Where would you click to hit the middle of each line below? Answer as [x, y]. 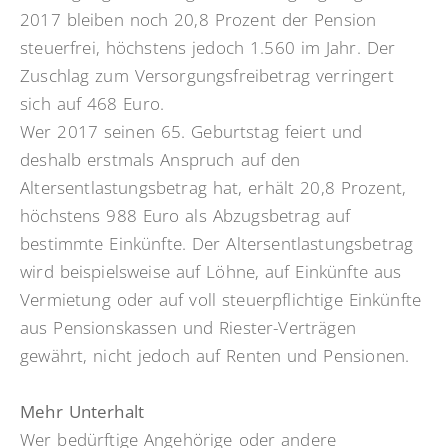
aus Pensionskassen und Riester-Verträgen [188, 328]
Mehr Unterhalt [82, 412]
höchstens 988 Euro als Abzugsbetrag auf [185, 216]
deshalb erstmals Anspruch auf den [160, 160]
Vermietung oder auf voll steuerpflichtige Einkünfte [221, 300]
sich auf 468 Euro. [92, 104]
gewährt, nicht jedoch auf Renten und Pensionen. [215, 356]
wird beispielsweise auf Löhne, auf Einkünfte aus [211, 272]
